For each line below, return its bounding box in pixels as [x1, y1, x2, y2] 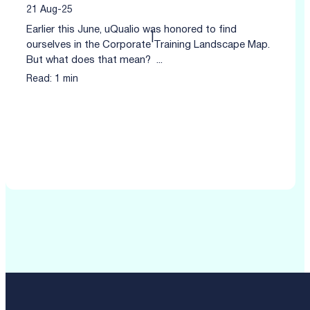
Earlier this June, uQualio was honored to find [26, 25, 237, 35]
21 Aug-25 [26, 6, 73, 15]
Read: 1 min [26, 75, 78, 84]
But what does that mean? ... [26, 55, 163, 66]
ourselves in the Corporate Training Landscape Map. [26, 40, 270, 51]
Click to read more [26, 143, 113, 153]
